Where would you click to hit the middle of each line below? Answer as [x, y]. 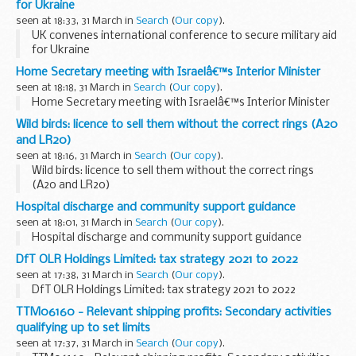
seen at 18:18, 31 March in [75, 88]
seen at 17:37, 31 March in [76, 344]
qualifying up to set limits [83, 329]
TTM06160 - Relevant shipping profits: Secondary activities [174, 313]
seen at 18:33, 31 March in [76, 21]
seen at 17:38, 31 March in [76, 276]
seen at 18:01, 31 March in [75, 223]
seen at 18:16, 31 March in [75, 157]
